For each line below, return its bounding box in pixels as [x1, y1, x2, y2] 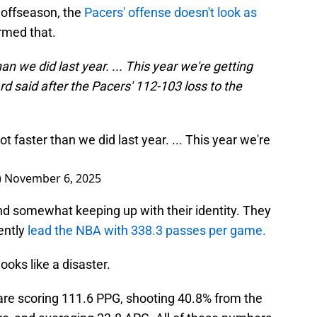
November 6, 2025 [4, 171, 101, 187]
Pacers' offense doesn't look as [84, 5, 257, 21]
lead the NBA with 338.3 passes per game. [28, 223, 266, 238]
